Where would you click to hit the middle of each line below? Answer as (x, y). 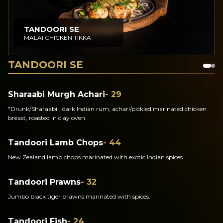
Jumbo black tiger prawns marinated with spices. (79, 196)
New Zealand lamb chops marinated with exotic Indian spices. (96, 157)
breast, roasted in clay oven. (47, 118)
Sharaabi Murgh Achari (56, 94)
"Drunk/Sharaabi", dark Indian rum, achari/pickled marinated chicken (107, 109)
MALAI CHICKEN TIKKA (57, 38)
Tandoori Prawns (44, 182)
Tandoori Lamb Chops (56, 143)
